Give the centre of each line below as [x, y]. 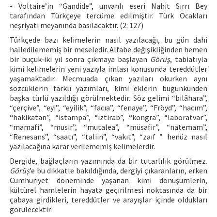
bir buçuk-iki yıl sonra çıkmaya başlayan [80, 59]
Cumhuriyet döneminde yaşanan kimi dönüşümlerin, [108, 180]
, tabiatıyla [189, 59]
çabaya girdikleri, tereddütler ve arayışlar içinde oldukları [108, 200]
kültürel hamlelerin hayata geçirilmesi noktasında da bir [108, 190]
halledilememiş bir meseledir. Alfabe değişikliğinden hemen [108, 49]
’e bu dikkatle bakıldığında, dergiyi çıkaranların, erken [118, 170]
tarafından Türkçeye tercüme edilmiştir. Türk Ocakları [108, 15]
